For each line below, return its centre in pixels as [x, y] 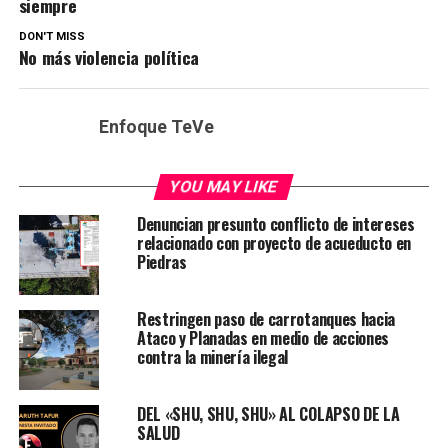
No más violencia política [108, 57]
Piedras [161, 262]
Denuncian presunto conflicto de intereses [275, 224]
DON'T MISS [51, 37]
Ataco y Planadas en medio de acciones [263, 338]
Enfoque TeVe [156, 127]
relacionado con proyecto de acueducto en [274, 243]
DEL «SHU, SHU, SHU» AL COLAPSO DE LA [268, 414]
